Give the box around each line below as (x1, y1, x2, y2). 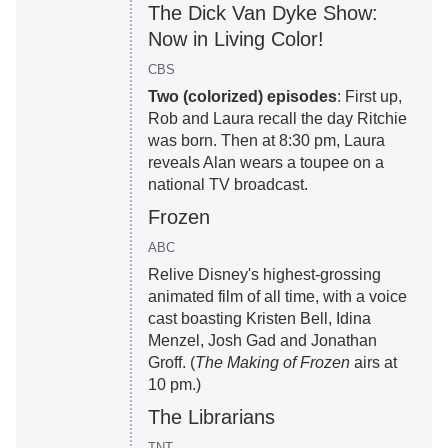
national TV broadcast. (147, 176, 308, 194)
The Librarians (147, 406, 275, 429)
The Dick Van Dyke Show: (147, 2, 378, 25)
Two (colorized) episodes (147, 88, 337, 106)
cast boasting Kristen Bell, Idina (147, 310, 371, 328)
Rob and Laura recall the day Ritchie (147, 110, 407, 128)
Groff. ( (147, 354, 195, 372)
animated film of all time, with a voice (147, 288, 407, 306)
